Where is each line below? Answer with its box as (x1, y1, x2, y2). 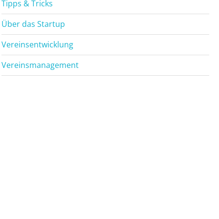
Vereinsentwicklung (1, 39, 74, 50)
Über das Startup (1, 19, 66, 29)
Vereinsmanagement (1, 60, 79, 70)
